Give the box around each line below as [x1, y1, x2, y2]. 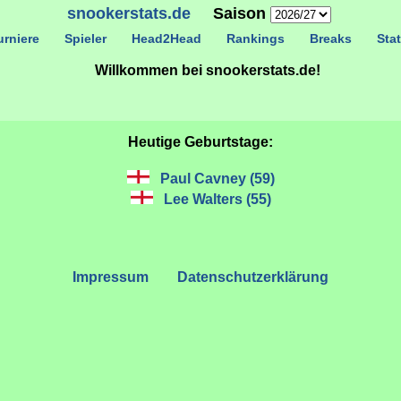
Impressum [73, 269, 149, 285]
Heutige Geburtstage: [128, 134, 273, 149]
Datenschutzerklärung [177, 269, 328, 285]
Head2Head [120, 31, 212, 46]
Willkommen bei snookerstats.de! [95, 63, 320, 78]
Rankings [215, 31, 295, 46]
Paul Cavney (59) [159, 171, 275, 186]
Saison [190, 4, 270, 22]
